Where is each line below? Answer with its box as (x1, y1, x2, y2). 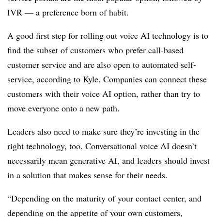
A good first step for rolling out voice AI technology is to (7, 29, 208, 41)
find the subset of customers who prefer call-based (7, 44, 184, 56)
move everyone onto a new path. (7, 102, 120, 114)
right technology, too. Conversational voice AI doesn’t (7, 139, 197, 152)
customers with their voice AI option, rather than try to (7, 87, 200, 99)
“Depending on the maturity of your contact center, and (7, 192, 201, 204)
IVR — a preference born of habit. (7, 6, 129, 18)
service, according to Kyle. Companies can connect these (7, 73, 207, 85)
